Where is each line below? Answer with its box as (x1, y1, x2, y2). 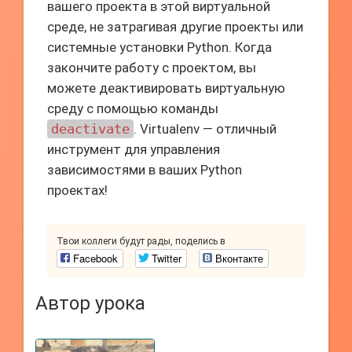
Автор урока (35, 292, 145, 314)
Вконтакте (215, 251, 263, 266)
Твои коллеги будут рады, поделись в (57, 236, 225, 247)
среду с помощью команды (47, 101, 218, 116)
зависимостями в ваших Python (47, 162, 242, 178)
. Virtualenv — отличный (134, 121, 277, 137)
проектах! (47, 182, 108, 198)
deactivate (51, 121, 130, 137)
